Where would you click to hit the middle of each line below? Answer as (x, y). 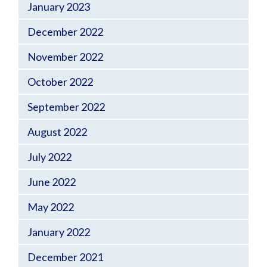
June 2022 (52, 182)
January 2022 (59, 232)
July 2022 (49, 157)
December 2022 (65, 32)
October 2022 (60, 82)
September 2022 (66, 107)
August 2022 (57, 132)
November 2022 (65, 57)
